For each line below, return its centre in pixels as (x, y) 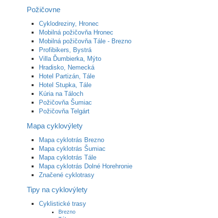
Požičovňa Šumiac (65, 102)
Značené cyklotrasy (67, 175)
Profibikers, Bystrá (65, 50)
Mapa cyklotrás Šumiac (72, 148)
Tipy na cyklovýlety (57, 189)
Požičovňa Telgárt (64, 111)
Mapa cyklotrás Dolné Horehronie (86, 166)
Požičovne (44, 9)
